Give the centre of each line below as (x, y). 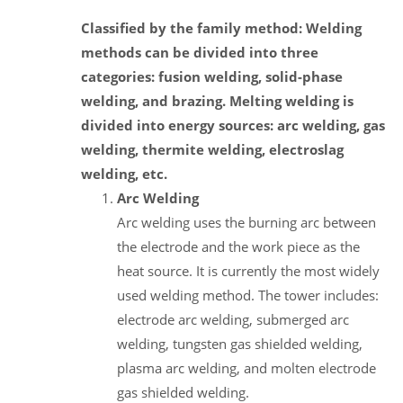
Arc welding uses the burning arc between (246, 222)
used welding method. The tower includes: (248, 295)
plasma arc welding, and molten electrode (246, 367)
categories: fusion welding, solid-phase (212, 76)
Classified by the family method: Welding (221, 27)
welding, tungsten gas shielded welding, (240, 343)
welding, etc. (124, 173)
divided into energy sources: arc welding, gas (233, 125)
